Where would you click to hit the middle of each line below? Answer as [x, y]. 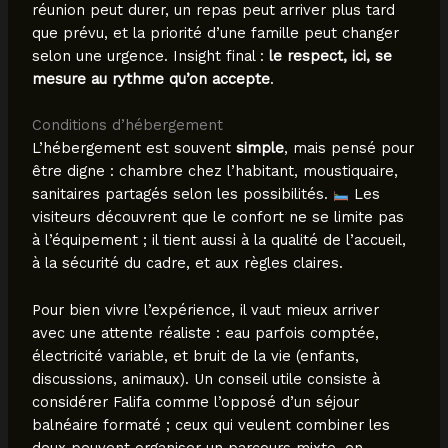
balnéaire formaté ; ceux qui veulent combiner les [210, 424]
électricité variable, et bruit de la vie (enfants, [195, 355]
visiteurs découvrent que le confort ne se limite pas [217, 217]
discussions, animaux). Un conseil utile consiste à [205, 378]
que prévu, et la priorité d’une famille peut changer [215, 33]
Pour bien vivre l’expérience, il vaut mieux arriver [205, 309]
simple [259, 148]
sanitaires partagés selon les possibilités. [182, 194]
